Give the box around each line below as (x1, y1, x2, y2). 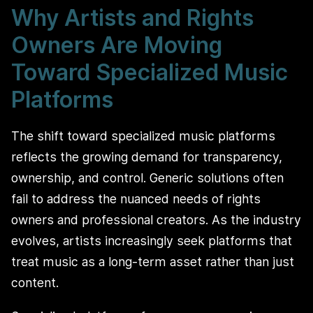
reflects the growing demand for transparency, (11, 150, 282, 164)
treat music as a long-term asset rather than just (11, 254, 294, 269)
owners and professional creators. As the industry (11, 212, 301, 227)
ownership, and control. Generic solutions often (11, 170, 284, 185)
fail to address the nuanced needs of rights (11, 191, 261, 206)
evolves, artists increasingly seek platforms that (11, 233, 292, 248)
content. (11, 275, 59, 290)
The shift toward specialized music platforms (11, 129, 275, 143)
